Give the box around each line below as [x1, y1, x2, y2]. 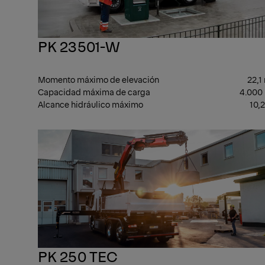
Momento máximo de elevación [38, 73, 159, 85]
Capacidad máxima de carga [38, 85, 150, 98]
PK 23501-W [38, 35, 121, 56]
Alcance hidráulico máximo [38, 98, 143, 110]
